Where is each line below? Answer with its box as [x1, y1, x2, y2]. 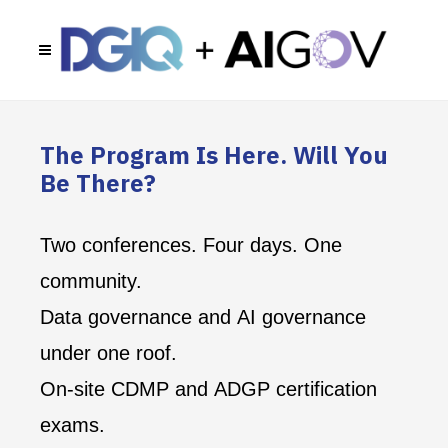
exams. [40, 414, 105, 436]
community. [40, 270, 148, 292]
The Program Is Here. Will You [40, 139, 388, 171]
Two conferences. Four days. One [40, 234, 342, 256]
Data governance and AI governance [40, 306, 366, 328]
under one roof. [40, 342, 177, 364]
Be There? [40, 167, 156, 199]
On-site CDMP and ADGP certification [40, 378, 377, 400]
